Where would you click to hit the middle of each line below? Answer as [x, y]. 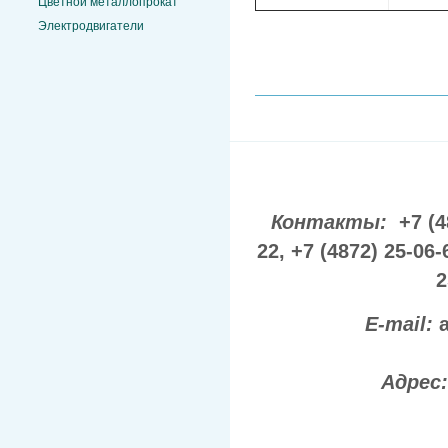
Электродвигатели [91, 25]
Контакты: [331, 222]
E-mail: [402, 323]
